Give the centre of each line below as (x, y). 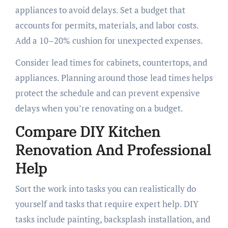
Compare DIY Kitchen (88, 132)
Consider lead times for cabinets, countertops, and (111, 63)
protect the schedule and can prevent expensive (107, 93)
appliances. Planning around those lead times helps (114, 78)
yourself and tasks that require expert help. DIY (107, 204)
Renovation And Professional (113, 150)
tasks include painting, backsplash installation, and (112, 219)
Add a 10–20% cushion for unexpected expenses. (109, 41)
